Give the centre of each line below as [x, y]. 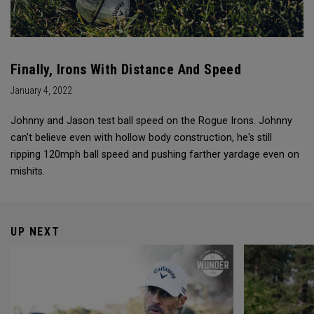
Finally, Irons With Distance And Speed [126, 70]
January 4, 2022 [41, 91]
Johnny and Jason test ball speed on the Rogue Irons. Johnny [151, 121]
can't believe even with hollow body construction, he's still [141, 138]
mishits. [28, 172]
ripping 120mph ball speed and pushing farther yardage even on [155, 155]
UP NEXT [35, 232]
